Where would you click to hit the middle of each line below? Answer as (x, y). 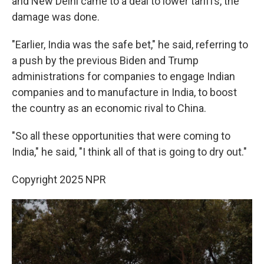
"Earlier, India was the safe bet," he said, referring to (130, 44)
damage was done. (56, 17)
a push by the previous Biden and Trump (105, 60)
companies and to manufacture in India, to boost (124, 92)
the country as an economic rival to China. (109, 108)
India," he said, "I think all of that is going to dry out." (129, 152)
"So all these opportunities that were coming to (121, 136)
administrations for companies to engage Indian (123, 76)
